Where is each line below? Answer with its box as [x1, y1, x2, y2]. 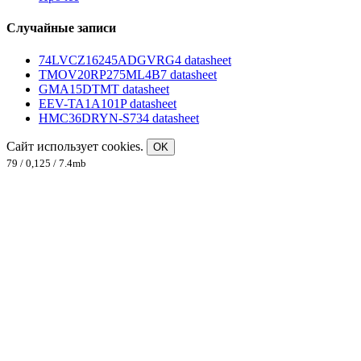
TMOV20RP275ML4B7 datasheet [39, 67, 217, 81]
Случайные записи [6, 21, 116, 35]
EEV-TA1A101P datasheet [39, 96, 176, 110]
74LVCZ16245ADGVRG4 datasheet [39, 52, 231, 67]
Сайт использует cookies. [6, 139, 147, 153]
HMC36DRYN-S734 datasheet [39, 110, 199, 125]
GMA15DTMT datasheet [39, 81, 169, 96]
